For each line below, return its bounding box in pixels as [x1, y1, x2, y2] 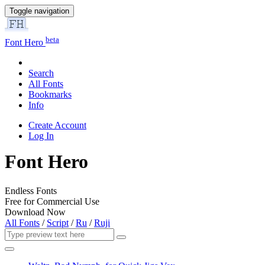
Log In [28, 131, 54, 141]
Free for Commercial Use [5, 196, 99, 206]
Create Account [28, 120, 86, 131]
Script [47, 217, 69, 228]
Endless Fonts [5, 185, 57, 196]
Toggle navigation [9, 7, 69, 15]
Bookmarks [28, 89, 72, 100]
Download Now [5, 206, 66, 217]
